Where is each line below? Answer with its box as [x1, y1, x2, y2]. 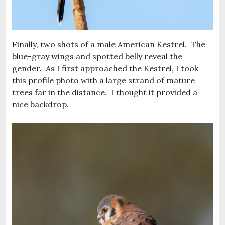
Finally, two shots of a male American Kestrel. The [12, 39, 205, 49]
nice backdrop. [12, 99, 69, 109]
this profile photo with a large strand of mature [12, 75, 195, 85]
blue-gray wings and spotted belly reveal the [12, 51, 182, 61]
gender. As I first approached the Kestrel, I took [12, 63, 198, 73]
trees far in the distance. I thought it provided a [12, 87, 197, 97]
